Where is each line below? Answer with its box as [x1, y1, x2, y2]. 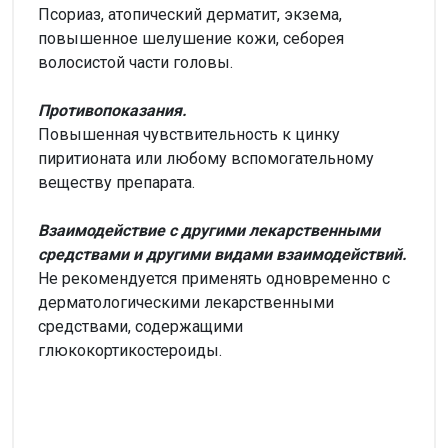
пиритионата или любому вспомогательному [38, 149, 374, 168]
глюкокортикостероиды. [38, 341, 222, 360]
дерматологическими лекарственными [38, 293, 334, 312]
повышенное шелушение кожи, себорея [38, 29, 344, 48]
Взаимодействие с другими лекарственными [38, 221, 380, 240]
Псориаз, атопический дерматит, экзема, [38, 5, 342, 24]
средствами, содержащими [38, 317, 243, 336]
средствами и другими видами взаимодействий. [38, 245, 407, 264]
